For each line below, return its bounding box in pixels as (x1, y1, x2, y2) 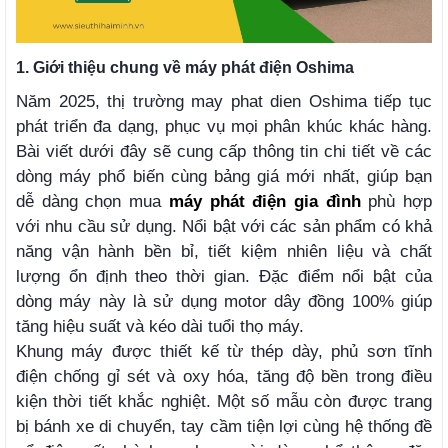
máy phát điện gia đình (168, 191, 361, 211)
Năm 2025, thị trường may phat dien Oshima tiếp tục (16, 91, 432, 111)
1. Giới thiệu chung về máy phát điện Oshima (16, 59, 354, 76)
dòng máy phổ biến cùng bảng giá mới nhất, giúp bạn (16, 166, 432, 186)
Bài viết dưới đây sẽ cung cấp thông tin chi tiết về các (16, 141, 432, 161)
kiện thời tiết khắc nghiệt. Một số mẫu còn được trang (16, 391, 432, 411)
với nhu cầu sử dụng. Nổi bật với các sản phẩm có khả (16, 216, 432, 236)
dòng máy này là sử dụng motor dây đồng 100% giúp (16, 291, 432, 311)
